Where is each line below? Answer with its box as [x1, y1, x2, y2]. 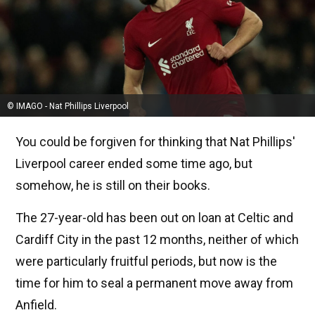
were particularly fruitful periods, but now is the [15, 254, 277, 269]
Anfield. [15, 297, 57, 313]
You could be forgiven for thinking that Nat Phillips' [15, 134, 295, 150]
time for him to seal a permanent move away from [15, 276, 293, 291]
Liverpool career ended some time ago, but [15, 156, 252, 172]
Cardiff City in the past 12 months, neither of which [15, 232, 299, 247]
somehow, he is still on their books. [15, 178, 210, 193]
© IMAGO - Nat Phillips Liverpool [7, 101, 129, 112]
